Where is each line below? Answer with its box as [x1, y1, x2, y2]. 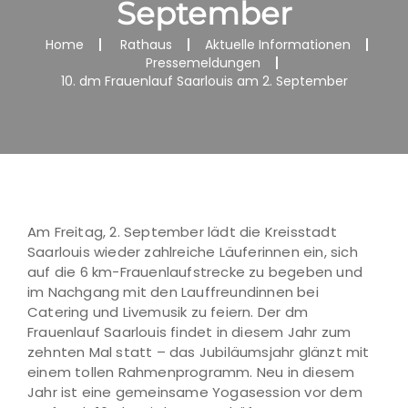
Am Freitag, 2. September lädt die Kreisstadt [27, 222, 337, 241]
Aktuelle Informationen [204, 36, 351, 54]
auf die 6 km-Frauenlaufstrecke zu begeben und [27, 262, 363, 281]
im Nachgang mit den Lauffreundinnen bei [27, 282, 319, 301]
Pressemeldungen [146, 54, 260, 72]
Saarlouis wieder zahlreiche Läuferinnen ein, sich [27, 242, 358, 261]
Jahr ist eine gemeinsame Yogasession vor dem [27, 382, 362, 402]
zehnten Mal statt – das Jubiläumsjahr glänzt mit [27, 342, 370, 362]
